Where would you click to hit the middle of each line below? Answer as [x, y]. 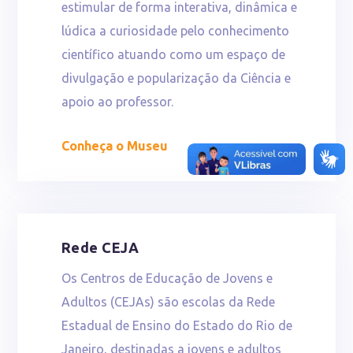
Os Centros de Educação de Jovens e [167, 278]
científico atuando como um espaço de [173, 55]
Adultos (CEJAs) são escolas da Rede [168, 301]
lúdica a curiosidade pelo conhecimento [175, 31]
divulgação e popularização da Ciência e [176, 78]
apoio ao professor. [117, 102]
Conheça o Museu [114, 146]
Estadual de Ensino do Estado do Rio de [176, 325]
